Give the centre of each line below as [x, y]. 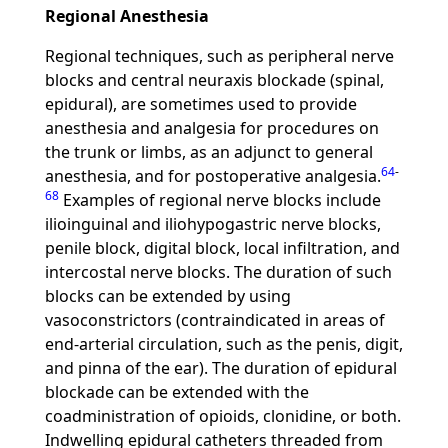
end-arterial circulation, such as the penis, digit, [223, 344]
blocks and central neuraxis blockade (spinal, [214, 80]
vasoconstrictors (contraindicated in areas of [214, 320]
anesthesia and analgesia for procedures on [211, 128]
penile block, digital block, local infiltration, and [222, 248]
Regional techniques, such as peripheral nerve [219, 56]
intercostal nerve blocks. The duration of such [218, 272]
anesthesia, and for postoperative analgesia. [212, 176]
